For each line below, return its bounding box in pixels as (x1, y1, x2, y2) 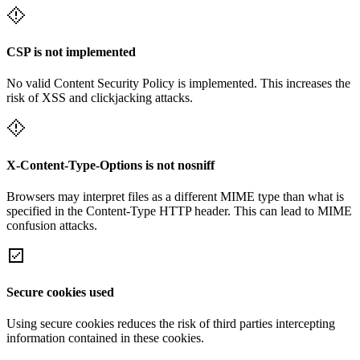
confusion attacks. (6, 218, 97, 232)
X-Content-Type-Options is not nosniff (6, 157, 215, 172)
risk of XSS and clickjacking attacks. (6, 91, 193, 105)
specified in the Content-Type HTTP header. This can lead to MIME (6, 203, 352, 218)
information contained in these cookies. (6, 331, 204, 346)
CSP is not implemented (6, 44, 136, 59)
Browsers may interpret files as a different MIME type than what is (6, 189, 344, 203)
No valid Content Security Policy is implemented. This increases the (6, 76, 350, 91)
